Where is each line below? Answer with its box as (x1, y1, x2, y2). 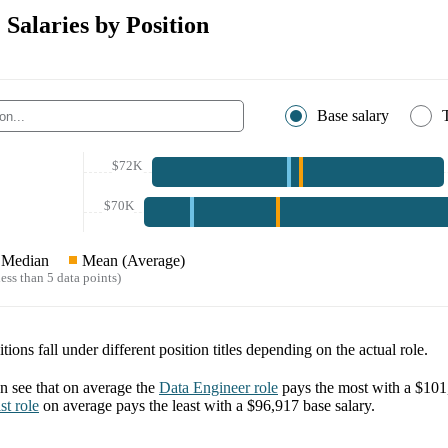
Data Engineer (159, 379, 250, 397)
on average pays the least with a (43, 397, 247, 415)
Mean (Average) (82, 252, 185, 270)
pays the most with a (282, 379, 415, 397)
